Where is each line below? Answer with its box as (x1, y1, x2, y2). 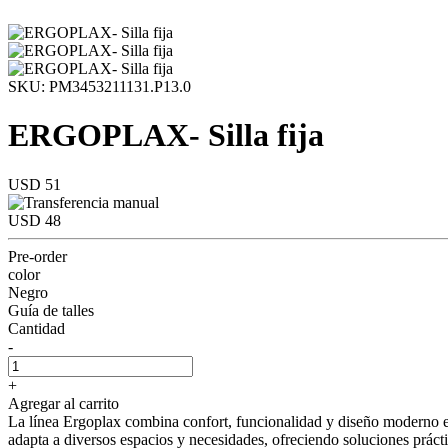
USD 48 (8, 211, 61, 229)
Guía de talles (8, 301, 94, 319)
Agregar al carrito (8, 394, 119, 412)
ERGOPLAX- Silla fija (8, 117, 324, 154)
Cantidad (8, 319, 65, 337)
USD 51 (8, 175, 61, 193)
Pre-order (8, 247, 67, 265)
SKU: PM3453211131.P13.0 (8, 78, 191, 95)
